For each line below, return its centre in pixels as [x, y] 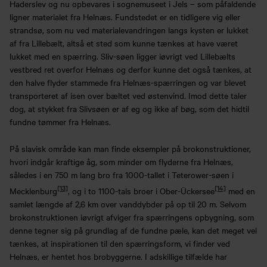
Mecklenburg [33, 191]
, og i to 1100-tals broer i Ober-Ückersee [141, 191]
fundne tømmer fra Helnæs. [60, 122]
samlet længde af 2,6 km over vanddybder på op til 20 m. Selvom [128, 204]
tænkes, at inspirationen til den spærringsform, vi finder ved [120, 243]
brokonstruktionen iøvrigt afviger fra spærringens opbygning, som [132, 217]
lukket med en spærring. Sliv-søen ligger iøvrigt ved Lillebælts [122, 56]
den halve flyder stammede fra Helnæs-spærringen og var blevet [128, 83]
